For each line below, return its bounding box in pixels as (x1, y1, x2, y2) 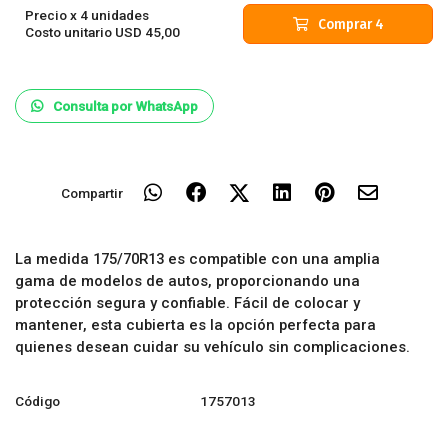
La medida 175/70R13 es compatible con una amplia (15, 250, 380, 268)
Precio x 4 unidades (25, 7, 149, 23)
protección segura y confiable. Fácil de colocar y (15, 294, 360, 312)
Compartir (60, 184, 123, 201)
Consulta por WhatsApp (53, 97, 198, 114)
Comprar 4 (317, 15, 384, 33)
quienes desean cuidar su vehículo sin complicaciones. (15, 338, 410, 356)
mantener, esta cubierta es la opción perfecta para (15, 316, 376, 334)
